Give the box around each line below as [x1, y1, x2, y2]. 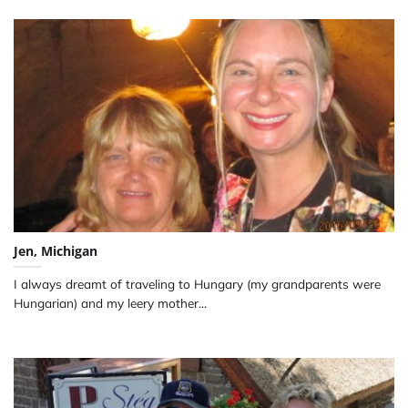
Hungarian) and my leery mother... [14, 294, 207, 311]
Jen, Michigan [14, 241, 97, 260]
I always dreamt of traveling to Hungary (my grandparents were [14, 275, 381, 291]
